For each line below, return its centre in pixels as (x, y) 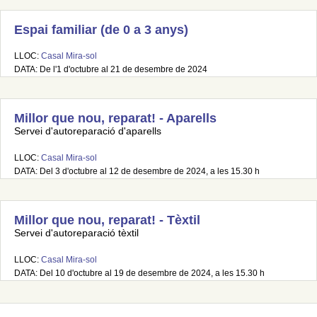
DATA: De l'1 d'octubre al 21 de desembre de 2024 (111, 69)
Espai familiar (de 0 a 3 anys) (101, 30)
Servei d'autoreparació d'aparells (88, 131)
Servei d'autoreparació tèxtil (76, 233)
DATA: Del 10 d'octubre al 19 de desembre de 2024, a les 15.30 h (139, 273)
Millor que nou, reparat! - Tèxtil (107, 220)
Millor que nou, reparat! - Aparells (115, 118)
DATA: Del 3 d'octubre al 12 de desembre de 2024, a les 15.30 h (137, 171)
